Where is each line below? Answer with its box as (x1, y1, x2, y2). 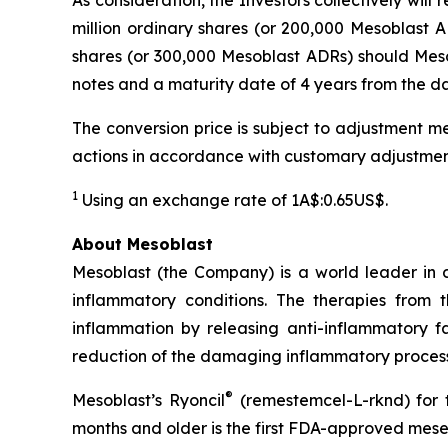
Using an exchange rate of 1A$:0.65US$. (78, 189, 388, 210)
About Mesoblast (72, 233, 213, 254)
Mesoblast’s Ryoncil (72, 389, 225, 410)
